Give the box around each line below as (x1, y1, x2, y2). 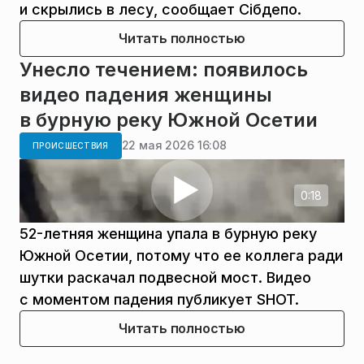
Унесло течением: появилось (19, 57, 308, 81)
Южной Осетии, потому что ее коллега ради (19, 246, 343, 264)
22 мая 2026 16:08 (121, 138, 227, 153)
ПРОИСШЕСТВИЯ (32, 140, 109, 150)
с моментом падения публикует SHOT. (19, 290, 299, 308)
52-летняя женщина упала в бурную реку (19, 224, 317, 242)
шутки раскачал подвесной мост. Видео (19, 268, 311, 286)
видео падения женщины (19, 82, 272, 106)
